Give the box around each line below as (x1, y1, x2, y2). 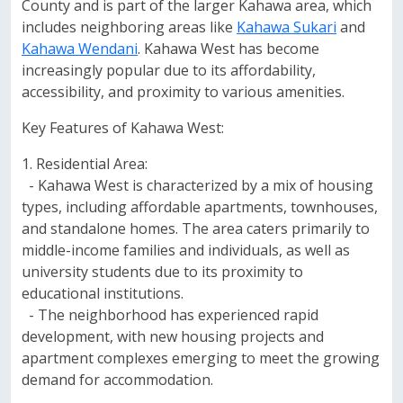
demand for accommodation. (22, 370, 213, 390)
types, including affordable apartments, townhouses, (22, 197, 378, 217)
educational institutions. (22, 283, 184, 303)
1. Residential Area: (22, 154, 148, 174)
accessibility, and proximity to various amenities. (22, 82, 345, 102)
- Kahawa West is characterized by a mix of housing (22, 175, 373, 195)
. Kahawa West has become (138, 39, 319, 58)
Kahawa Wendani (22, 39, 138, 58)
